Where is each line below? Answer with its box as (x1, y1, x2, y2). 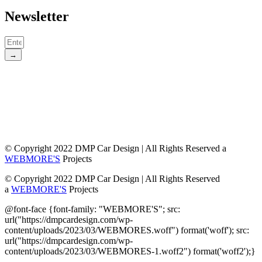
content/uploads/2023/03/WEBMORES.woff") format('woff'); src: (5, 225, 249, 236)
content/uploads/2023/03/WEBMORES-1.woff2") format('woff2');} (5, 246, 256, 257)
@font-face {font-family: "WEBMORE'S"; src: (5, 204, 180, 215)
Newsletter (5, 9, 69, 25)
